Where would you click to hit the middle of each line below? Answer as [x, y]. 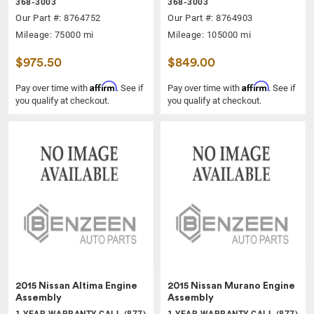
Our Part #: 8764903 [210, 18]
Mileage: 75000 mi [55, 35]
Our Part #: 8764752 [58, 18]
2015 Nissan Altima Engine [76, 286]
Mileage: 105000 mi [209, 35]
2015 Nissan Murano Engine [231, 286]
